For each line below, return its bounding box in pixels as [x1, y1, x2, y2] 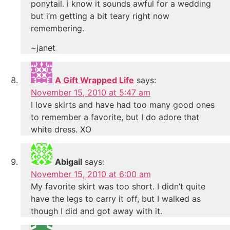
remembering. [31, 23, 84, 34]
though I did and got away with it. [31, 206, 162, 217]
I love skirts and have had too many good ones [31, 100, 215, 110]
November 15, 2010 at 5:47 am [31, 87, 150, 98]
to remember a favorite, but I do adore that [31, 112, 199, 123]
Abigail [55, 157, 82, 167]
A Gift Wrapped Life [55, 75, 134, 86]
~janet [31, 43, 55, 53]
